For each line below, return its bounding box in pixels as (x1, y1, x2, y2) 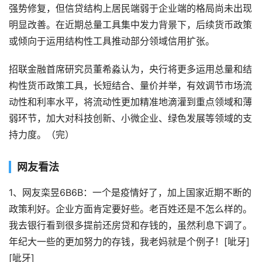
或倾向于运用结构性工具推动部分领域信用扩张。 (9, 36, 215, 47)
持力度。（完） (9, 129, 74, 140)
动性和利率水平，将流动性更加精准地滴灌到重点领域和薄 (9, 96, 252, 108)
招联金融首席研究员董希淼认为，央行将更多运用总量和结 (9, 64, 252, 75)
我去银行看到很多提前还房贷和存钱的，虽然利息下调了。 (9, 220, 252, 231)
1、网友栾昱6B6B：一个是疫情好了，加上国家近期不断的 (9, 187, 251, 198)
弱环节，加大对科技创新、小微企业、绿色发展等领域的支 (9, 113, 252, 124)
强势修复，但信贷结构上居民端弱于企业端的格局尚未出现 (9, 3, 252, 14)
